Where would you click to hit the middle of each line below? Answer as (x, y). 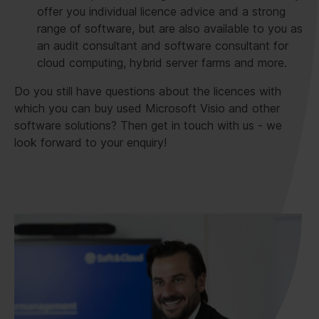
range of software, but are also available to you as (170, 28)
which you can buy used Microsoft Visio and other (147, 108)
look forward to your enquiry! (90, 142)
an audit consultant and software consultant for (163, 45)
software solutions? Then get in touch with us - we (148, 125)
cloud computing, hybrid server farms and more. (162, 62)
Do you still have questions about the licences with (148, 91)
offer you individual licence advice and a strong (161, 11)
